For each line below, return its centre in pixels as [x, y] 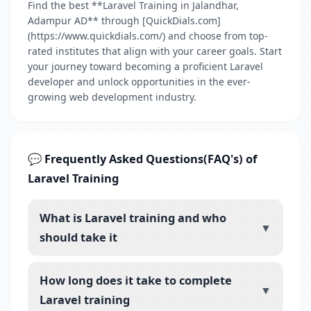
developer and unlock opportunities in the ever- [139, 82]
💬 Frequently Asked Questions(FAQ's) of [142, 159]
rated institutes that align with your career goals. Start [155, 51]
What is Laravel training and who [133, 218]
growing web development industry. [112, 97]
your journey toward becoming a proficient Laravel [145, 66]
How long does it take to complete [136, 280]
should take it [78, 237]
